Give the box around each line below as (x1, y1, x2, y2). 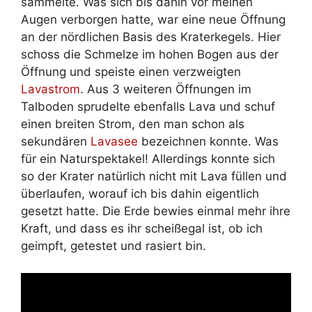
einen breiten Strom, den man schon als (21, 117, 244, 132)
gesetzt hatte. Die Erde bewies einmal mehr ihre (21, 204, 290, 219)
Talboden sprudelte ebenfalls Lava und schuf (21, 100, 275, 114)
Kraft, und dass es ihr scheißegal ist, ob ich (21, 221, 263, 236)
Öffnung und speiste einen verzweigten (21, 65, 241, 79)
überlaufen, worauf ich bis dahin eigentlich (21, 187, 259, 201)
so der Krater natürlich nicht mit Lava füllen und (21, 169, 287, 184)
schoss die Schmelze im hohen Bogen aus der (21, 47, 279, 62)
